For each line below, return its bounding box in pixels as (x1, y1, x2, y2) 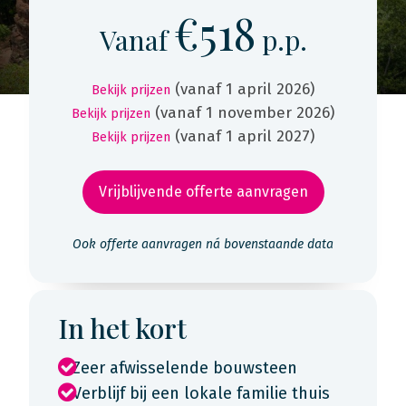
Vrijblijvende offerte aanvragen (98, 183, 308, 200)
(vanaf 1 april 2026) (175, 80, 314, 99)
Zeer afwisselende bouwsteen (72, 358, 297, 378)
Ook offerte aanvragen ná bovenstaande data (72, 237, 333, 252)
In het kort (58, 310, 187, 346)
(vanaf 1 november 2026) (155, 103, 334, 122)
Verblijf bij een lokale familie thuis (72, 383, 330, 403)
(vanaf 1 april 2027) (175, 127, 314, 146)
